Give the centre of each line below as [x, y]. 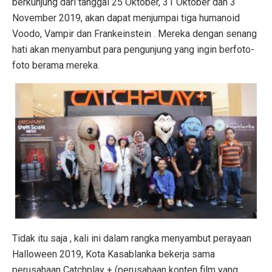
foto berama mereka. [56, 65]
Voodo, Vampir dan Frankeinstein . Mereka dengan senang [134, 33]
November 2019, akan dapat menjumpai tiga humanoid [126, 18]
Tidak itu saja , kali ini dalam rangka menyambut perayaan [132, 238]
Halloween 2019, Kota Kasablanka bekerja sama [114, 254]
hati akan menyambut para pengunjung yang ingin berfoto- [133, 49]
